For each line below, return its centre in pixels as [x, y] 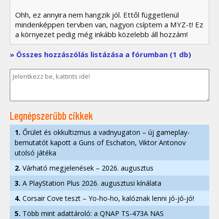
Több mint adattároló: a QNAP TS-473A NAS [92, 213]
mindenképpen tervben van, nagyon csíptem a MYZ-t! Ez [109, 24]
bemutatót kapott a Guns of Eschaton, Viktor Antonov [100, 142]
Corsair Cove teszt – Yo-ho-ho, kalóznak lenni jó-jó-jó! [107, 198]
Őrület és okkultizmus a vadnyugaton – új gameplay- [105, 132]
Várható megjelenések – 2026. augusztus [87, 168]
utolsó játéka [35, 153]
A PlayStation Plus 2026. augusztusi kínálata [91, 183]
